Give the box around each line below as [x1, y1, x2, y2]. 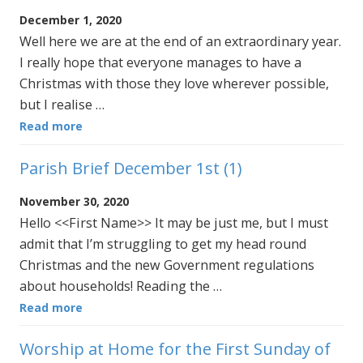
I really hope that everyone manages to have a [19, 53, 301, 72]
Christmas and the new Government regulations [19, 255, 314, 274]
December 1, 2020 [19, 12, 122, 28]
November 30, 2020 [19, 193, 129, 209]
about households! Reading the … [19, 276, 222, 295]
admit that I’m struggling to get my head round [19, 234, 306, 253]
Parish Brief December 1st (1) [19, 156, 242, 179]
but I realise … [19, 96, 105, 114]
